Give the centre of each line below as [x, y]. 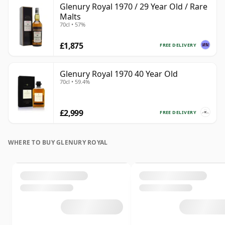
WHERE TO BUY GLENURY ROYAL [58, 143]
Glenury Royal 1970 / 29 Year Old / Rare [134, 7]
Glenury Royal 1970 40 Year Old [119, 74]
